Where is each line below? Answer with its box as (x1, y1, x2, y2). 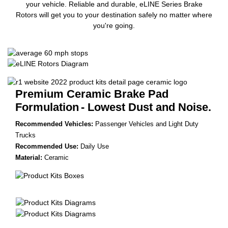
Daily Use (80, 142, 109, 151)
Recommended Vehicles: (15, 120, 93, 128)
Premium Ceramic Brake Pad (15, 88, 168, 101)
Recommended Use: (15, 142, 78, 151)
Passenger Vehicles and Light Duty (95, 120, 198, 128)
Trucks (15, 131, 36, 139)
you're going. (93, 21, 135, 30)
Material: (15, 154, 42, 162)
